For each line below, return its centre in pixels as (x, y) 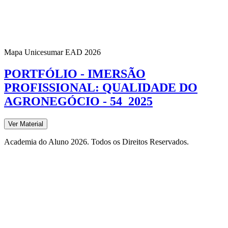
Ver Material (26, 124)
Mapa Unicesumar (34, 52)
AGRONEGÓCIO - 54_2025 (78, 102)
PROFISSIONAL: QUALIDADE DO (101, 88)
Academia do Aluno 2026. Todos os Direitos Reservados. (96, 142)
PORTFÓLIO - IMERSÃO (75, 74)
